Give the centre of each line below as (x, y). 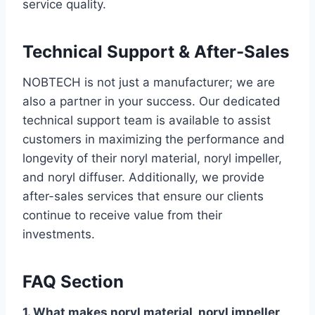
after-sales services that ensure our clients (143, 197)
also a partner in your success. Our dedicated (152, 102)
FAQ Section (73, 282)
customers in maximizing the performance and (154, 140)
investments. (59, 234)
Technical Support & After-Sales (156, 52)
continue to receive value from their (122, 216)
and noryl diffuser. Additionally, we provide (143, 178)
